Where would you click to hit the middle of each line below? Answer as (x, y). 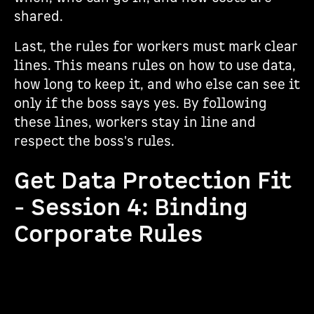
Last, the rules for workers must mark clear (156, 47)
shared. (39, 17)
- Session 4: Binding (131, 208)
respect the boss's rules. (94, 142)
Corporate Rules (108, 234)
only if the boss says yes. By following (141, 104)
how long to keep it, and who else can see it (157, 85)
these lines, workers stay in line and (135, 123)
